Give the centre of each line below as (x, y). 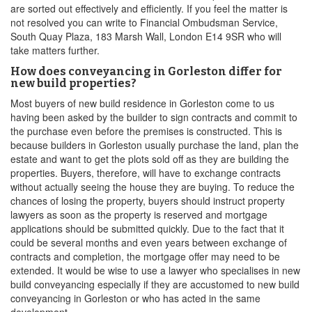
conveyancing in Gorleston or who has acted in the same (135, 298)
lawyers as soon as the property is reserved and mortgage (139, 214)
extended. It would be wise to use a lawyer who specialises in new (155, 270)
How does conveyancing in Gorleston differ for (146, 71)
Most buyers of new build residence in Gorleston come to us (142, 103)
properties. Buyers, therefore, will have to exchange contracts (146, 173)
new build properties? (73, 83)
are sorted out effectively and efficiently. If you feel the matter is (149, 8)
